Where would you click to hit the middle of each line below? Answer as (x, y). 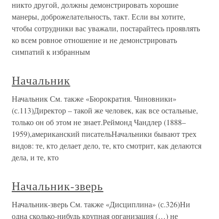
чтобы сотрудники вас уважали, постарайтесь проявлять (106, 28)
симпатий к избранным (51, 52)
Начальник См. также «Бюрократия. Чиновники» (94, 99)
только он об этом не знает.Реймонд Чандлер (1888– (99, 122)
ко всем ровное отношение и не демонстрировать (94, 40)
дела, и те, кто (35, 157)
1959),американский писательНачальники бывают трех (104, 134)
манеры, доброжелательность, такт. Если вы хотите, (99, 16)
